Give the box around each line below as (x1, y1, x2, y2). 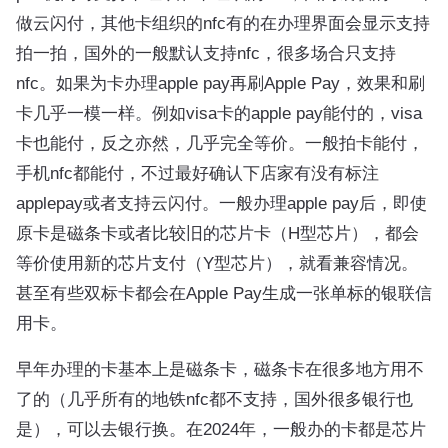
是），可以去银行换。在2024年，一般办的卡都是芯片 (16, 418, 426, 439)
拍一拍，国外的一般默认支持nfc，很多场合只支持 (16, 42, 396, 63)
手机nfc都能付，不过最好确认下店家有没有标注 (16, 162, 379, 183)
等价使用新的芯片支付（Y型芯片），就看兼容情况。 (16, 252, 418, 273)
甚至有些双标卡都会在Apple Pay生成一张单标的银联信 (16, 282, 432, 303)
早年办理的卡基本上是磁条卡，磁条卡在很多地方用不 (16, 358, 424, 379)
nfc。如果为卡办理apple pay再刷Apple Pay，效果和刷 (16, 72, 425, 93)
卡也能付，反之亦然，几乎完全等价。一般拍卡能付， (16, 132, 424, 153)
